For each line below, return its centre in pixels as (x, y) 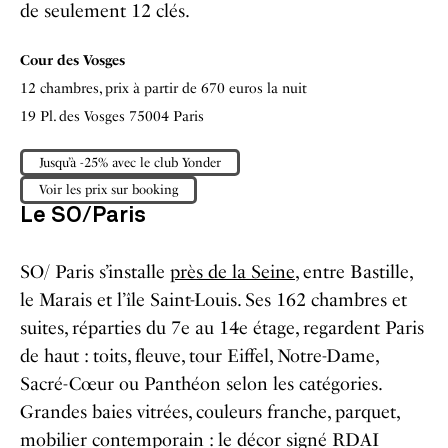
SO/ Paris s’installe (95, 271)
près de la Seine (232, 271)
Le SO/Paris (83, 215)
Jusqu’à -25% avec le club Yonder (130, 162)
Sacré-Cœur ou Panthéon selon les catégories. (200, 383)
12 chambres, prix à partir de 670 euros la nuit (163, 88)
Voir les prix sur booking (108, 190)
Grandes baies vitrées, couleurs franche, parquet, (209, 411)
